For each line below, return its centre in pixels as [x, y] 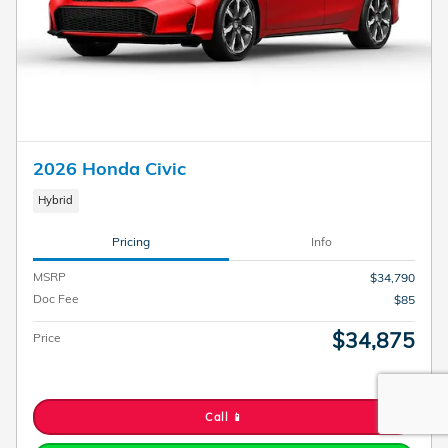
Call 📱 [224, 416]
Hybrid [56, 200]
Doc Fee [56, 298]
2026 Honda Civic [109, 168]
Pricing [130, 242]
